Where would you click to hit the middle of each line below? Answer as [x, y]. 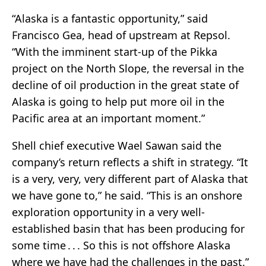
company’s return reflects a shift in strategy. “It [130, 162]
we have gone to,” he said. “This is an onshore [127, 196]
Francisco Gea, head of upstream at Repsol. [121, 35]
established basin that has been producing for [128, 229]
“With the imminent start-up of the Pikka [115, 52]
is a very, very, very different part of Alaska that [130, 179]
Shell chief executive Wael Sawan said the [117, 146]
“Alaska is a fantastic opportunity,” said [110, 19]
